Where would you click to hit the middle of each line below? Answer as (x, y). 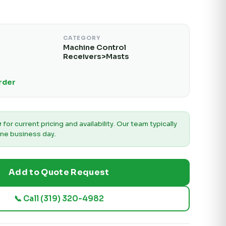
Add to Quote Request (59, 173)
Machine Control (94, 48)
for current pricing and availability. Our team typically (89, 124)
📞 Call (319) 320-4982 (59, 199)
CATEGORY (81, 38)
